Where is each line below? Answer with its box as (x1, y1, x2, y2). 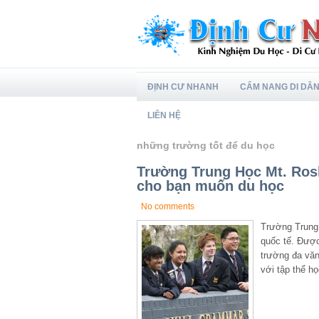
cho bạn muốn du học (137, 178, 284, 194)
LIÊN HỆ (147, 110, 181, 120)
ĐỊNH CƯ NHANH (147, 82, 219, 92)
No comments (141, 202, 194, 211)
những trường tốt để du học (137, 140, 275, 151)
